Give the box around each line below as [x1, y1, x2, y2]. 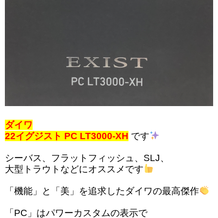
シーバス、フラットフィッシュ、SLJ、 [5, 152, 169, 163]
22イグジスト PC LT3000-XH [5, 130, 128, 141]
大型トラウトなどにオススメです [5, 163, 144, 174]
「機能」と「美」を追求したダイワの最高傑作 [5, 185, 199, 196]
